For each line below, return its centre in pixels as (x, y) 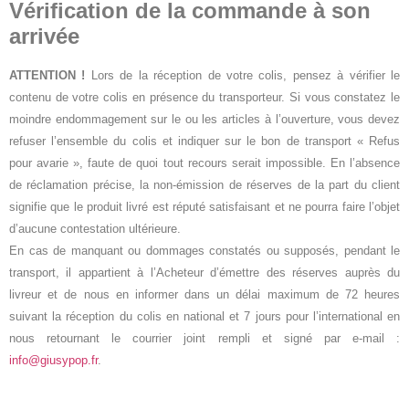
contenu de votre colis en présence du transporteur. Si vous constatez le (204, 98)
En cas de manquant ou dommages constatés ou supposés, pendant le (204, 251)
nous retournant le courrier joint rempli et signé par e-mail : (204, 339)
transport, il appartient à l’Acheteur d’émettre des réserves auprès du (204, 273)
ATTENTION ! (47, 76)
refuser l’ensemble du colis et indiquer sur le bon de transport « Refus (204, 142)
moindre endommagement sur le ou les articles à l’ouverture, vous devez (204, 120)
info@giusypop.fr (53, 361)
